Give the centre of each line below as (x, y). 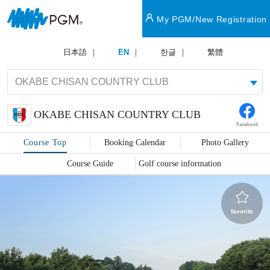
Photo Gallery (225, 142)
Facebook (247, 124)
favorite (242, 211)
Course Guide (90, 163)
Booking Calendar (135, 142)
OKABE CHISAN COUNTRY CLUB (117, 115)
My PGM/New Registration (212, 19)
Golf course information (180, 163)
